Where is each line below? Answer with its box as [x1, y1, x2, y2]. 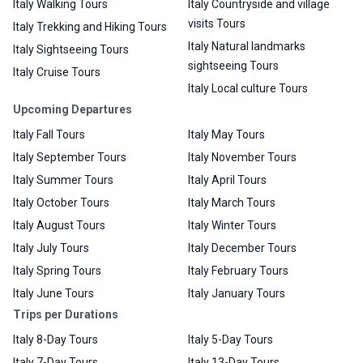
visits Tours [188, 16, 246, 30]
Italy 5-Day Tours [188, 332, 273, 346]
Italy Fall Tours [13, 127, 85, 141]
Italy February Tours [188, 263, 288, 277]
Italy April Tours [188, 173, 267, 186]
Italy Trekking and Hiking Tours [13, 19, 167, 33]
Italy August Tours [13, 218, 105, 232]
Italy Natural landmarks [188, 39, 305, 53]
